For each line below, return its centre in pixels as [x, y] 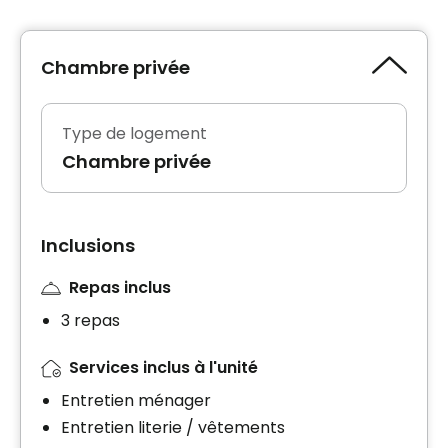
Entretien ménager [136, 400]
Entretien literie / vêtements [173, 427]
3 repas [90, 320]
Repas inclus [120, 288]
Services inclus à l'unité [163, 367]
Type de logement [134, 134]
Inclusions [88, 246]
